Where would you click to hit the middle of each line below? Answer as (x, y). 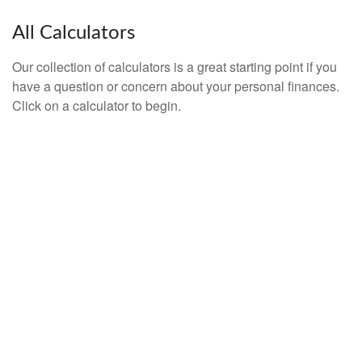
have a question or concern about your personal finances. (176, 86)
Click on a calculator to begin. (97, 105)
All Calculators (74, 33)
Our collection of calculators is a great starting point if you (175, 67)
